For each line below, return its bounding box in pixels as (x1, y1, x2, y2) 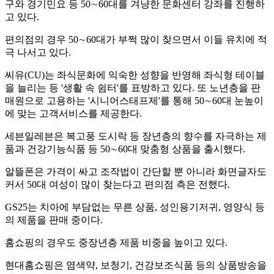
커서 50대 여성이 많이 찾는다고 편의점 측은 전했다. (5, 179, 230, 190)
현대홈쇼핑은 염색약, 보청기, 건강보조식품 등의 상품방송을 (5, 260, 267, 271)
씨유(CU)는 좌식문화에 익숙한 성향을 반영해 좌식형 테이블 (5, 70, 265, 81)
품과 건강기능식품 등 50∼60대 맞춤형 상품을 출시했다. (5, 144, 245, 155)
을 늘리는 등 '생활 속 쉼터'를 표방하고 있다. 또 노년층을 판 (5, 83, 261, 94)
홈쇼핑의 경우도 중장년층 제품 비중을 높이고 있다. (5, 237, 228, 248)
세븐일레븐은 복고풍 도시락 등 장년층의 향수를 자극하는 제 (5, 131, 267, 142)
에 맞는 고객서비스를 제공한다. (5, 108, 142, 119)
